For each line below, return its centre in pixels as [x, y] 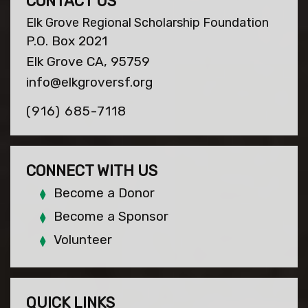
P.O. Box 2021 [66, 41]
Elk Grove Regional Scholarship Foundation [147, 23]
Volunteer [82, 240]
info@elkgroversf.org [89, 82]
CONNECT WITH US [91, 171]
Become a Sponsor [111, 217]
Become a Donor [104, 193]
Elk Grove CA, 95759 [88, 62]
